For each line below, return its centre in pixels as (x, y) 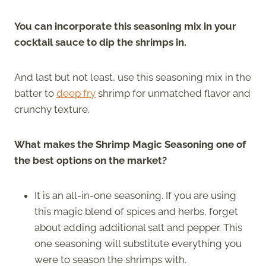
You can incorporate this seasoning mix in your (125, 26)
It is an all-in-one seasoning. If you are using (135, 195)
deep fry (76, 93)
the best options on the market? (91, 160)
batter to (35, 93)
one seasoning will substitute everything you (138, 243)
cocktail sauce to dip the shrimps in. (102, 42)
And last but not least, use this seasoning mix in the (133, 77)
